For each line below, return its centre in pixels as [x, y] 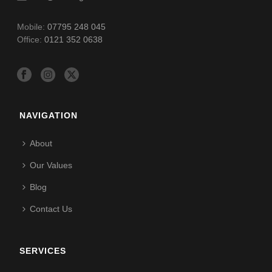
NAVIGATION [49, 115]
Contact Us [51, 209]
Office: [31, 39]
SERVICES [43, 251]
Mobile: [32, 27]
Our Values [51, 165]
